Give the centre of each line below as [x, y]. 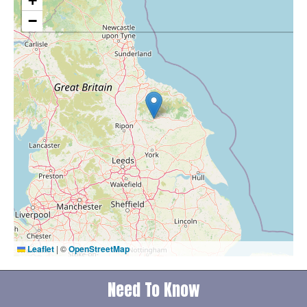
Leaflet [40, 249]
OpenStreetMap [99, 249]
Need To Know [153, 290]
